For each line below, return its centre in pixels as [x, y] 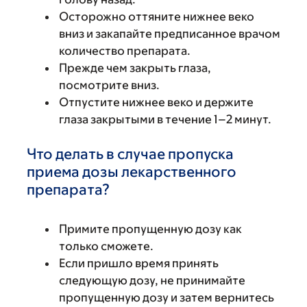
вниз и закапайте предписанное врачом [170, 33]
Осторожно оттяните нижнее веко [157, 16]
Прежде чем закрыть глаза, [135, 67]
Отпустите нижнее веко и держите [156, 102]
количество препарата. [125, 50]
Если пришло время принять [139, 263]
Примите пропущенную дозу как [150, 229]
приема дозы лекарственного [132, 171]
